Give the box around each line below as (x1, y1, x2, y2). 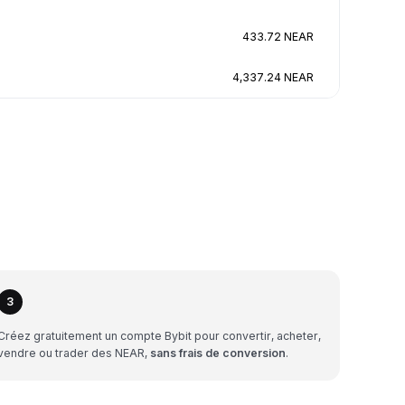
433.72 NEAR (242, 29, 314, 43)
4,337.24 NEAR (232, 70, 314, 84)
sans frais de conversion (150, 345, 286, 360)
